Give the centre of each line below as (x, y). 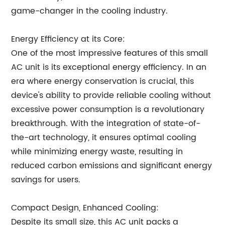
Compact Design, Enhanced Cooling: (85, 208)
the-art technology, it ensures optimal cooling (104, 138)
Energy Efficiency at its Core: (68, 39)
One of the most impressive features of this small (110, 53)
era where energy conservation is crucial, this (103, 81)
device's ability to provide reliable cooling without (111, 95)
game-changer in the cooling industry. (90, 11)
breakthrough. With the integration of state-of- (106, 124)
